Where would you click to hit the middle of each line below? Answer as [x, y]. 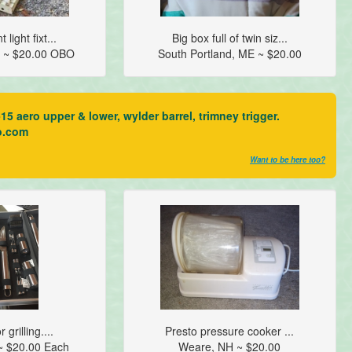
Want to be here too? [287, 160]
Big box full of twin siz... [229, 38]
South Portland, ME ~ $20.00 [229, 54]
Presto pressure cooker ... [230, 331]
